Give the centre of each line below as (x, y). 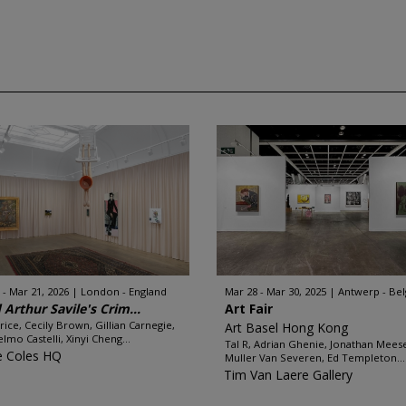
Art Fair (249, 309)
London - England (124, 291)
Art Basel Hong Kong (286, 328)
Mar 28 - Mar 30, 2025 (275, 291)
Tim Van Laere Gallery (288, 375)
